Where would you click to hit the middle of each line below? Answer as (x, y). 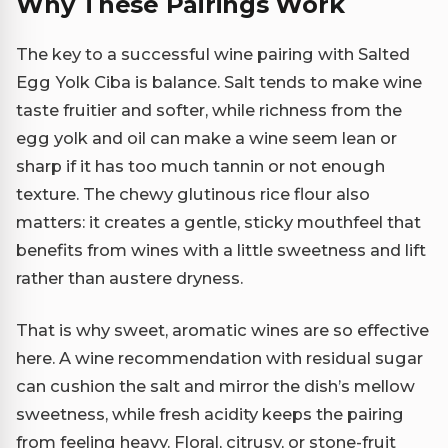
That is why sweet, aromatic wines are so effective (222, 330)
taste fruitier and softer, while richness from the (209, 110)
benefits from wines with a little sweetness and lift (221, 250)
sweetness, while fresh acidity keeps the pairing (210, 414)
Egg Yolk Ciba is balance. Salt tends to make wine (219, 82)
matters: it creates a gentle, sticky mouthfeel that (218, 222)
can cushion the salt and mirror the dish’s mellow (215, 386)
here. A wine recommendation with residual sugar (219, 358)
